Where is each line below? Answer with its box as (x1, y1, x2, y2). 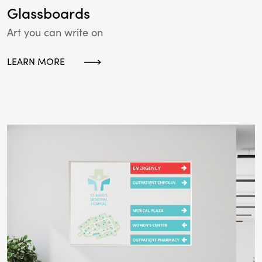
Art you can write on (7, 25, 103, 39)
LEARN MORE (7, 55, 65, 67)
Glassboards (7, 4, 90, 23)
